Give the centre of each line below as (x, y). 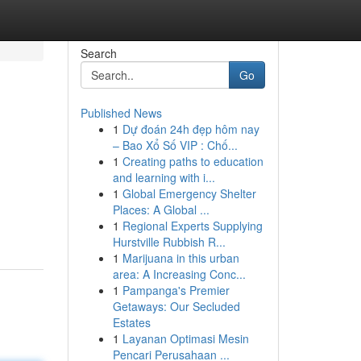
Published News (121, 113)
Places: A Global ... (161, 210)
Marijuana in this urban (180, 258)
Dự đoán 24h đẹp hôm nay (191, 129)
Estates (131, 322)
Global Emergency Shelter (189, 193)
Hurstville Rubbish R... (169, 242)
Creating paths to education (193, 161)
